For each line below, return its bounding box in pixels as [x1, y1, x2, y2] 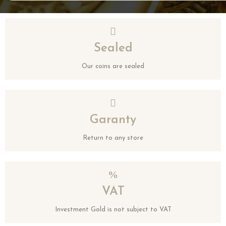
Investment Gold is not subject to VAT [54, 206, 172, 213]
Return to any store [83, 135, 143, 141]
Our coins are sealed [82, 63, 144, 70]
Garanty [90, 114, 136, 126]
